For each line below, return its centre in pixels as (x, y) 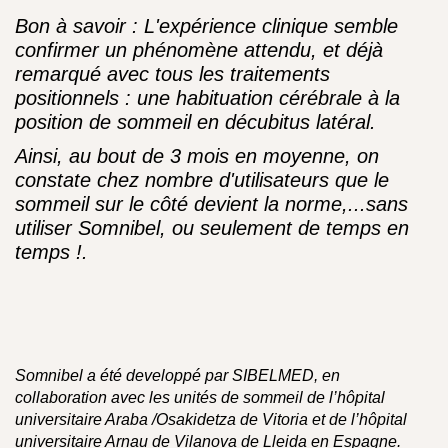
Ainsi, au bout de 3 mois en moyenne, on (197, 156)
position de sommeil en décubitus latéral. (195, 122)
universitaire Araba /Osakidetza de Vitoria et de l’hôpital (211, 419)
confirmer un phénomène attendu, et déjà (199, 50)
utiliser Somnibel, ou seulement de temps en (212, 228)
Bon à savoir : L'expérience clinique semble (206, 26)
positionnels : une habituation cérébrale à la (207, 98)
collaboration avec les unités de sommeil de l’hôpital (200, 397)
